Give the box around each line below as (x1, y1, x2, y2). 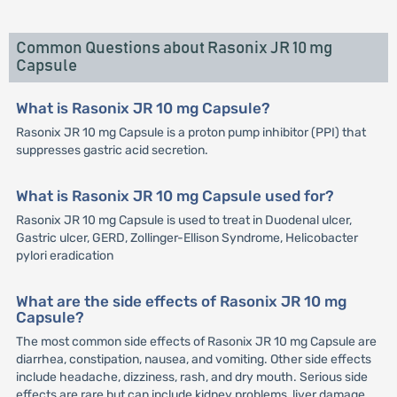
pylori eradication (15, 248, 113, 264)
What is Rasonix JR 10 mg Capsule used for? (15, 187, 334, 206)
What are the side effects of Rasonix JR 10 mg (15, 292, 346, 311)
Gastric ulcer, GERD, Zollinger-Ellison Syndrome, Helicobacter (15, 230, 358, 246)
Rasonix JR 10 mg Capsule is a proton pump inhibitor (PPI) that (15, 125, 366, 140)
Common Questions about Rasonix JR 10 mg (15, 40, 332, 57)
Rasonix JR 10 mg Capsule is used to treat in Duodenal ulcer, (15, 213, 352, 229)
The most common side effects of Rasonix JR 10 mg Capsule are (15, 334, 377, 350)
